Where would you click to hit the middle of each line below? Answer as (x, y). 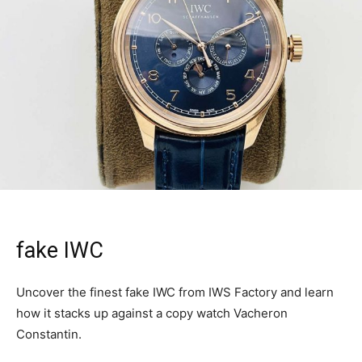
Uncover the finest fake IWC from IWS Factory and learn (175, 293)
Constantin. (49, 335)
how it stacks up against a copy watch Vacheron (152, 314)
